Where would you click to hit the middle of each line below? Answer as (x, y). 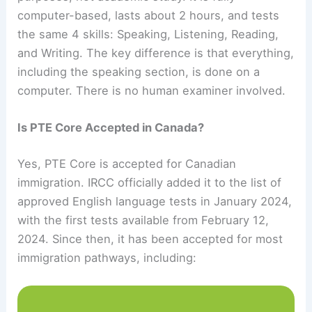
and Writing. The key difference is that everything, (156, 53)
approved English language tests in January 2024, (155, 201)
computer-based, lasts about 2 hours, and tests (149, 15)
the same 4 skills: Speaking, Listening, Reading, (148, 34)
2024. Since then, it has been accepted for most (150, 239)
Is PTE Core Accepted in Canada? (111, 127)
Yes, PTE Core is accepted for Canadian (127, 163)
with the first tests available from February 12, (143, 220)
